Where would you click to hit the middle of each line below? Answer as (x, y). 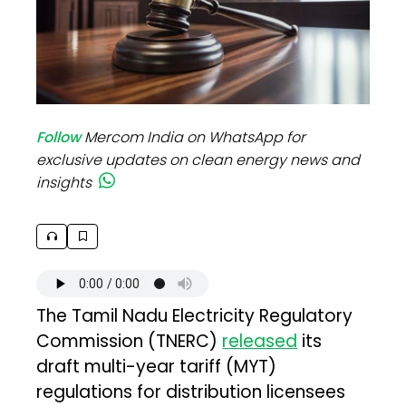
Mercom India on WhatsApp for (195, 137)
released (260, 341)
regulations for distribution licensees (191, 391)
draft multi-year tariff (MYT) (157, 366)
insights (64, 182)
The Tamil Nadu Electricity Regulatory (195, 315)
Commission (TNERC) (130, 341)
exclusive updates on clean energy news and (198, 159)
